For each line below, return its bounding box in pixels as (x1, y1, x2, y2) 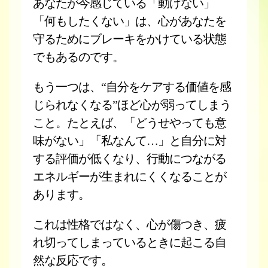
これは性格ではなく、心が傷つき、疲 (33, 218, 226, 231)
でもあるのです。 (33, 50, 124, 63)
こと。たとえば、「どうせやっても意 (33, 116, 226, 129)
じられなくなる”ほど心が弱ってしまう (33, 98, 231, 111)
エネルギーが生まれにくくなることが (33, 170, 226, 183)
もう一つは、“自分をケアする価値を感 (33, 80, 231, 93)
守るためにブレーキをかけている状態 (33, 32, 226, 45)
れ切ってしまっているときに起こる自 (33, 236, 226, 249)
